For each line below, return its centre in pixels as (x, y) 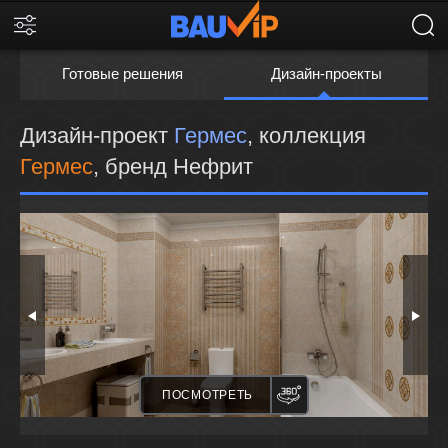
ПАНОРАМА (348, 394)
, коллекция (306, 135)
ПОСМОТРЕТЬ (207, 395)
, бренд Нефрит (173, 166)
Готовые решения (122, 73)
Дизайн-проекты (326, 73)
